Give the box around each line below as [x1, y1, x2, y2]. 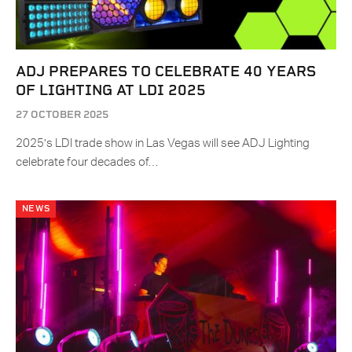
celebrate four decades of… [16, 156, 158, 169]
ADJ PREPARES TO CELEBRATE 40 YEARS [16, 63, 316, 80]
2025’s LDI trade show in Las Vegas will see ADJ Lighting [16, 137, 310, 150]
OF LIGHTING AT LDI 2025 [16, 82, 206, 99]
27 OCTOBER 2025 [16, 108, 108, 121]
